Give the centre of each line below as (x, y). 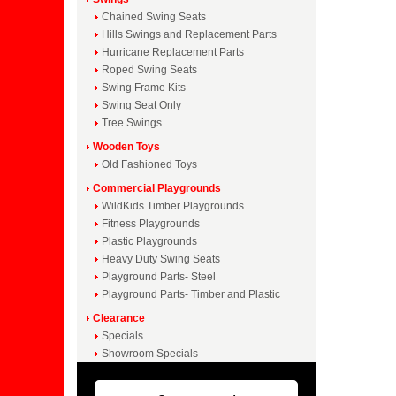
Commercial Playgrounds (157, 188)
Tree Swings (132, 123)
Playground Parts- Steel (159, 277)
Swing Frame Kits (144, 88)
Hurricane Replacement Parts (173, 52)
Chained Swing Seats (154, 17)
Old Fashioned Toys (149, 164)
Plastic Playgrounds (149, 241)
